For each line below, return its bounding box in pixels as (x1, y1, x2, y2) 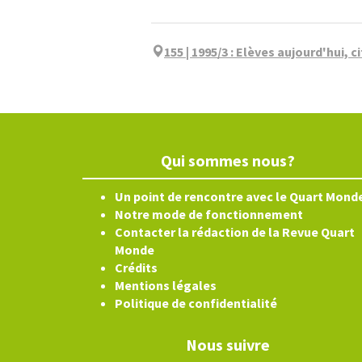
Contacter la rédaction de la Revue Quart (115, 224, 355, 240)
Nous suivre (186, 335, 270, 355)
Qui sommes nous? (161, 150, 295, 170)
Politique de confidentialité (115, 295, 277, 311)
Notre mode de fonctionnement (115, 206, 303, 222)
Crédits (115, 259, 158, 276)
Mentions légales (115, 277, 217, 293)
